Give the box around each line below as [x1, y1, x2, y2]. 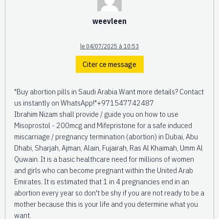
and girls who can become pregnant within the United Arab [14, 165, 193, 175]
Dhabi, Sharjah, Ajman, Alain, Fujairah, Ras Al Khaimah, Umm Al [14, 142, 203, 153]
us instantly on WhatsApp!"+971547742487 [14, 97, 154, 108]
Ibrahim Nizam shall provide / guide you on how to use [14, 109, 178, 119]
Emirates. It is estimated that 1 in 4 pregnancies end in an [14, 176, 189, 186]
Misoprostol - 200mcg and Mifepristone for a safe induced [14, 120, 192, 130]
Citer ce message [83, 59, 136, 69]
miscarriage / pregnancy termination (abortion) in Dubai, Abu [14, 131, 198, 141]
